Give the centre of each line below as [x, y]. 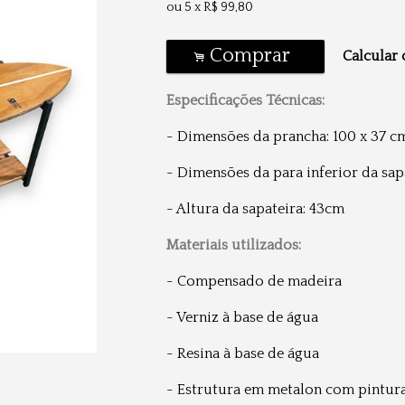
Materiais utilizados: [234, 245]
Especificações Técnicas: [245, 100]
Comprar [251, 56]
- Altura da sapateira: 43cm [255, 209]
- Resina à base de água [243, 353]
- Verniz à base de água [242, 317]
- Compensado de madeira [254, 281]
